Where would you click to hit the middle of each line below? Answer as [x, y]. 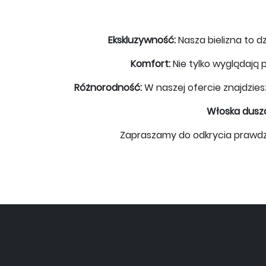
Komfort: [150, 64]
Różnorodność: [108, 87]
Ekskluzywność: [142, 40]
